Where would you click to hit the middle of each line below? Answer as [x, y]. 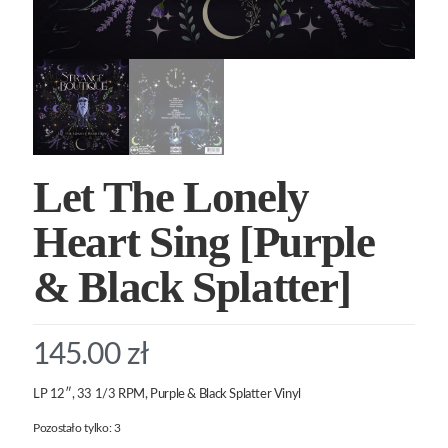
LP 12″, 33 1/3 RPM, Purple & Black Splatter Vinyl [167, 394]
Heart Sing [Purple [204, 241]
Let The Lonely [171, 196]
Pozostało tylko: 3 [77, 427]
